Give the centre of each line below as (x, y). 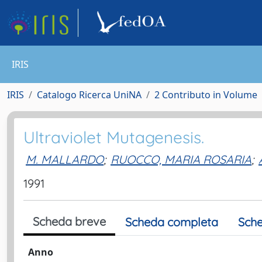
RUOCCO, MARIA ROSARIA (181, 159)
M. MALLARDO (65, 159)
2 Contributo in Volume (206, 95)
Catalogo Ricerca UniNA (89, 95)
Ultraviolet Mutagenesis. (114, 137)
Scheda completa (172, 222)
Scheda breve (69, 221)
